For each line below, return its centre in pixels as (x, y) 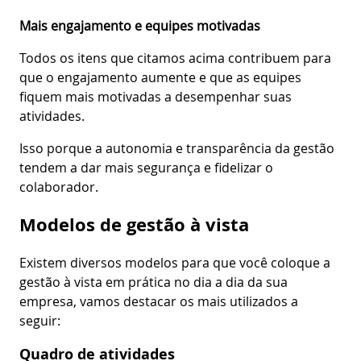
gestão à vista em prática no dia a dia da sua (154, 282)
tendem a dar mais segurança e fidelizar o (146, 167)
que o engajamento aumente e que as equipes (160, 77)
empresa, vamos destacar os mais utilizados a (159, 301)
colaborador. (59, 187)
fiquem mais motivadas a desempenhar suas (156, 96)
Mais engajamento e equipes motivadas (140, 25)
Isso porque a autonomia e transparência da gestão (177, 148)
